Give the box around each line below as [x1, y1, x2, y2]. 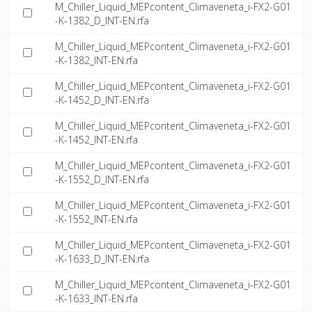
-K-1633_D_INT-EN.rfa [55, 252, 149, 266]
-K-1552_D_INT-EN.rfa [55, 173, 149, 187]
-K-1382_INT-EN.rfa [55, 54, 138, 68]
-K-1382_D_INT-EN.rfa [55, 14, 149, 28]
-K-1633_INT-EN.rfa [55, 292, 138, 306]
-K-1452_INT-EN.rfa [55, 133, 138, 147]
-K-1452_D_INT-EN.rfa [55, 93, 149, 107]
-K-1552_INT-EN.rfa [55, 212, 138, 226]
